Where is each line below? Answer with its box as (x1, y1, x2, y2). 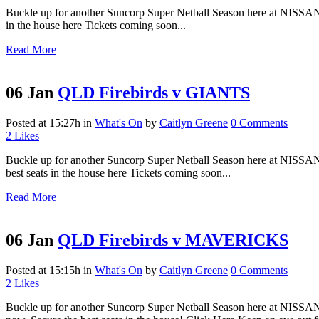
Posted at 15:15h (6, 264, 80, 277)
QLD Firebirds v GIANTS (58, 83, 250, 103)
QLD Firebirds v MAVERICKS (58, 231, 288, 250)
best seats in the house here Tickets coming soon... (6, 167, 231, 179)
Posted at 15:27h (6, 117, 80, 130)
